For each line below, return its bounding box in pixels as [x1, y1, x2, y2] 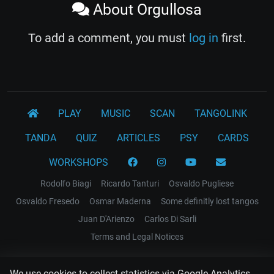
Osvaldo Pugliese [169, 179, 234, 189]
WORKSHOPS [48, 157, 108, 169]
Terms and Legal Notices [91, 232, 183, 242]
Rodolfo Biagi [40, 179, 91, 189]
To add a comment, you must [28, 31, 189, 46]
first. [218, 31, 246, 46]
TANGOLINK [194, 108, 247, 120]
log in [189, 31, 218, 46]
